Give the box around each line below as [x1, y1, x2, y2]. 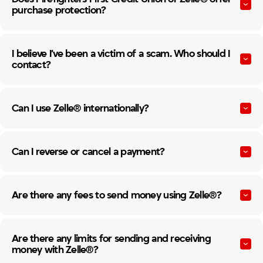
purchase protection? [12, 4, 106, 16]
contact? [12, 58, 51, 71]
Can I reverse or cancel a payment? [12, 145, 165, 158]
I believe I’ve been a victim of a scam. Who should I [12, 47, 230, 60]
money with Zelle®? [12, 243, 99, 256]
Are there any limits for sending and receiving [12, 232, 211, 245]
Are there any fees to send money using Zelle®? [12, 188, 221, 201]
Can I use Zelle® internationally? [12, 102, 149, 114]
